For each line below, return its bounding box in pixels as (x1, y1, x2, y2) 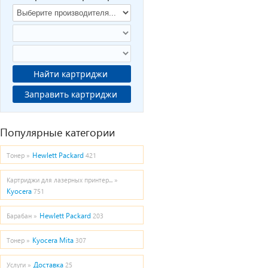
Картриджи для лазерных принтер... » (7, 176, 118, 184)
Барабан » (7, 212, 37, 220)
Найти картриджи (33, 68, 110, 80)
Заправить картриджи (71, 89, 120, 100)
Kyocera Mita (32, 236, 74, 245)
